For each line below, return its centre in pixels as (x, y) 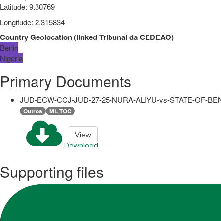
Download (81, 145)
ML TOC (60, 111)
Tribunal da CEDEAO (135, 37)
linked (87, 37)
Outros (33, 111)
